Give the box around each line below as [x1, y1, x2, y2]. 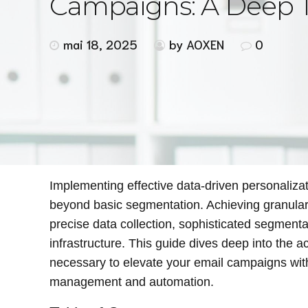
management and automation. [49, 275, 214, 289]
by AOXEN [169, 36, 224, 53]
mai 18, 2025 [63, 36, 137, 53]
